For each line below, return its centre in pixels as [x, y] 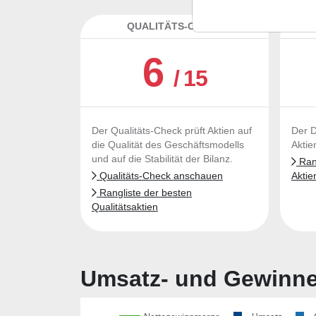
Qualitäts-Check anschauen [160, 176]
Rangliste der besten [144, 193]
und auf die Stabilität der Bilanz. [162, 159]
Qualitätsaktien [125, 207]
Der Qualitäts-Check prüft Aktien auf [172, 131]
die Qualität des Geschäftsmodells [168, 145]
